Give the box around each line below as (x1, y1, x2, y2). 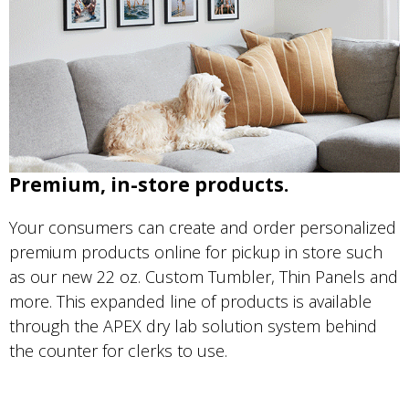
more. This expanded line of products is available (9, 289, 372, 312)
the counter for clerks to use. (9, 339, 232, 362)
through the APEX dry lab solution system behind (9, 314, 377, 337)
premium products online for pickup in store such (9, 240, 383, 263)
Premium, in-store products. (9, 171, 288, 197)
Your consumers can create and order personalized (9, 215, 396, 238)
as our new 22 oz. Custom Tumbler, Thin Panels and (9, 265, 398, 288)
